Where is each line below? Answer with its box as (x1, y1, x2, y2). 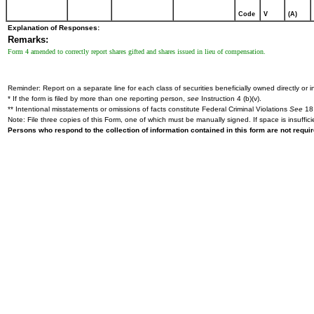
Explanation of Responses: (8, 24, 100, 32)
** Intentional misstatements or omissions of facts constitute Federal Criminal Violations (8, 105, 289, 113)
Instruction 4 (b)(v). (199, 95, 261, 102)
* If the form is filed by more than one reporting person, (8, 95, 187, 102)
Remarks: (8, 34, 48, 45)
